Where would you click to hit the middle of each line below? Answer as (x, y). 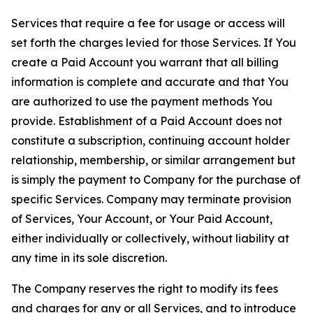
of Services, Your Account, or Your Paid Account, (142, 219)
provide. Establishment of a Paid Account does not (147, 121)
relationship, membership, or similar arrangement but (153, 160)
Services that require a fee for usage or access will (148, 23)
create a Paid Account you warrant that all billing (145, 62)
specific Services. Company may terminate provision (151, 199)
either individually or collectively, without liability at (150, 238)
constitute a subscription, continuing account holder (151, 140)
